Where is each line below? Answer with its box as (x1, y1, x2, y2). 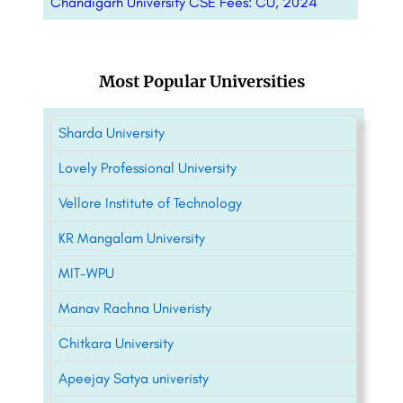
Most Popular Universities (98, 71, 305, 93)
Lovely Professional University (58, 159, 237, 177)
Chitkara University (58, 335, 174, 353)
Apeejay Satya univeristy (58, 370, 209, 388)
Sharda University (58, 124, 165, 142)
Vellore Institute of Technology (58, 194, 242, 212)
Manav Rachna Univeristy (58, 300, 211, 318)
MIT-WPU (58, 264, 114, 282)
